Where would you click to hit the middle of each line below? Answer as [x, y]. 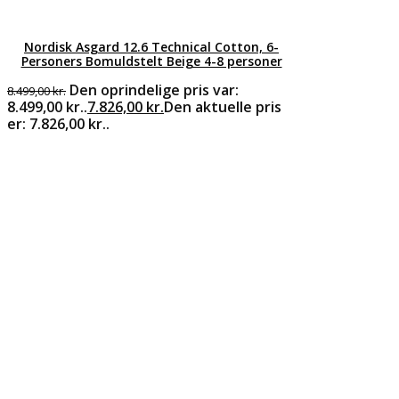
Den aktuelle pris [223, 106]
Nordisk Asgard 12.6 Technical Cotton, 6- [151, 46]
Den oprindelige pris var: [154, 90]
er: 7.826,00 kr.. [58, 123]
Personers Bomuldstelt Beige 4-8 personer [151, 61]
